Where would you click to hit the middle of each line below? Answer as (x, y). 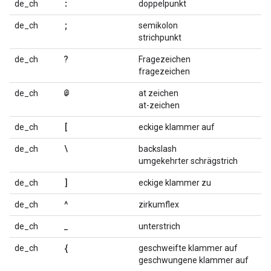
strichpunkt (160, 38)
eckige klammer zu (175, 183)
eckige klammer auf (177, 127)
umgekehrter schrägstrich (188, 161)
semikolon (158, 25)
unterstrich (159, 226)
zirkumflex (159, 204)
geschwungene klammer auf (194, 260)
